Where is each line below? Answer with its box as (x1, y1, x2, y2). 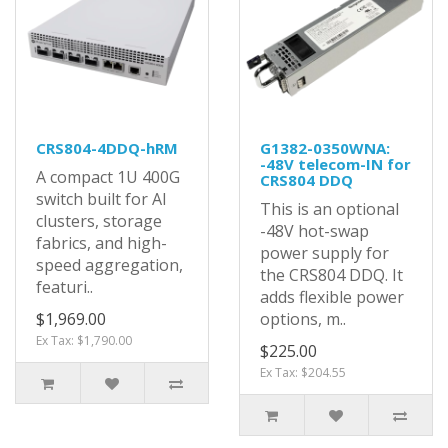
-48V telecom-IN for (260, 154, 411, 175)
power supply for (260, 242, 389, 265)
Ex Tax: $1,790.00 (36, 332, 132, 350)
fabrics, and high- (36, 232, 167, 255)
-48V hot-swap (260, 220, 369, 243)
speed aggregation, (36, 254, 183, 277)
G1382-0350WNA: (260, 138, 390, 159)
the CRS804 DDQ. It (260, 264, 403, 287)
